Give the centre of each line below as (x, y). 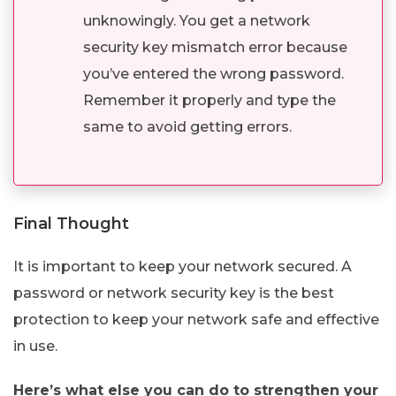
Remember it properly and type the (209, 100)
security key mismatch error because (215, 47)
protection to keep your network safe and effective (196, 319)
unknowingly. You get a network (197, 20)
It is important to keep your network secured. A (183, 266)
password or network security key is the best (174, 293)
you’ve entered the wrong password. (213, 73)
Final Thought (71, 223)
